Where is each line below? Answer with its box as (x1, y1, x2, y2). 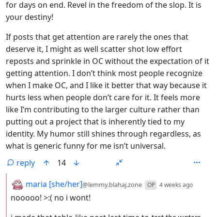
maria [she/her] (24, 179, 82, 190)
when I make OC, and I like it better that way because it (6, 80, 207, 91)
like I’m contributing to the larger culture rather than (6, 104, 200, 115)
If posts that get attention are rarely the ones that (6, 31, 188, 43)
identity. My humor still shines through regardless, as (6, 128, 201, 139)
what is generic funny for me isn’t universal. (6, 140, 166, 152)
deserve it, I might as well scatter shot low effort (6, 44, 182, 55)
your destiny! (6, 12, 53, 23)
